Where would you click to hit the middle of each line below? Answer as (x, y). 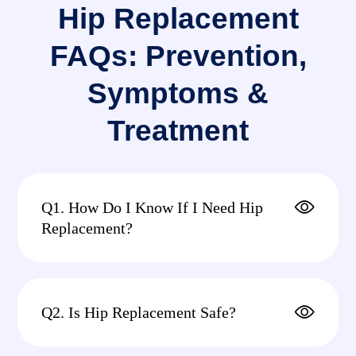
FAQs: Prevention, (178, 56)
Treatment (178, 131)
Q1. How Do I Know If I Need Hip (152, 208)
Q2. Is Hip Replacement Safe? (139, 313)
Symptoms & (178, 94)
